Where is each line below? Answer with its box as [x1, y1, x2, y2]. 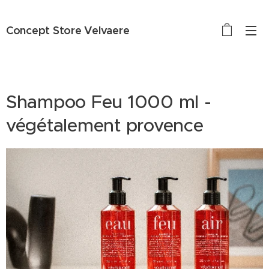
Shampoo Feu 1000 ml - [6, 91, 211, 113]
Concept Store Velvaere [6, 23, 130, 37]
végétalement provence [6, 114, 204, 136]
